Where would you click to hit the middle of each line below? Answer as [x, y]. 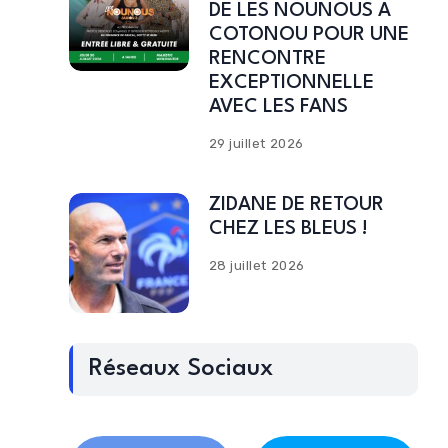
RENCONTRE [267, 59]
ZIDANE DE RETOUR [296, 205]
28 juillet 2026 [256, 265]
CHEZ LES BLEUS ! [288, 229]
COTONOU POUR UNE [308, 35]
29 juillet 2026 [256, 143]
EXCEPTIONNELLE [291, 83]
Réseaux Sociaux [180, 369]
